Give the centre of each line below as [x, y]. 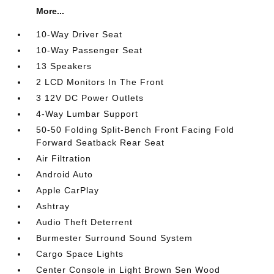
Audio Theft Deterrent [85, 222]
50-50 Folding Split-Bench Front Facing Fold [135, 129]
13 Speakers [64, 66]
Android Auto [65, 174]
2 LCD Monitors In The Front [100, 82]
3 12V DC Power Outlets [90, 98]
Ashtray [53, 206]
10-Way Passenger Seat [90, 50]
